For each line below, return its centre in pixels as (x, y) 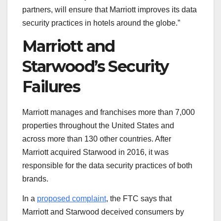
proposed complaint (72, 198)
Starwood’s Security (95, 67)
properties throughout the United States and (98, 126)
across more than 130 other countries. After (97, 139)
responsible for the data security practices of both (107, 166)
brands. (35, 179)
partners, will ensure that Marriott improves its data (110, 10)
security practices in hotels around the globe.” (101, 23)
